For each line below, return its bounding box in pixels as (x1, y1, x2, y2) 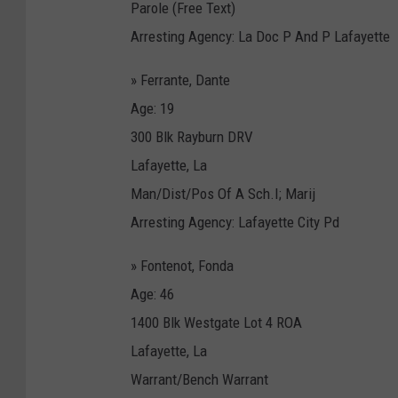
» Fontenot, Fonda (131, 256, 234, 275)
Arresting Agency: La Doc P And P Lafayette (131, 27, 390, 45)
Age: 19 (131, 99, 174, 117)
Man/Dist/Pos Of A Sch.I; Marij (131, 184, 315, 203)
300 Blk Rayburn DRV (131, 127, 253, 146)
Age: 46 (131, 284, 174, 303)
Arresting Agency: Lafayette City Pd (131, 212, 339, 231)
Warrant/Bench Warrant (131, 370, 268, 388)
